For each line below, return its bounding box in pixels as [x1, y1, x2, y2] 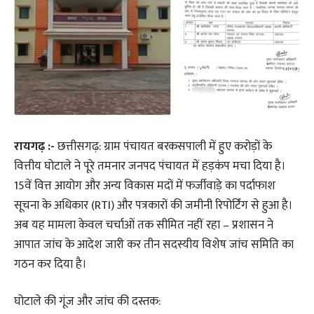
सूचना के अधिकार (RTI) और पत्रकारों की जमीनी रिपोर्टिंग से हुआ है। [14, 195, 293, 215]
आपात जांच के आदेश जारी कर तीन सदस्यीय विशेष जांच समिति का [14, 234, 294, 254]
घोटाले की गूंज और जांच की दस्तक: [14, 292, 161, 312]
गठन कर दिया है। [14, 254, 87, 274]
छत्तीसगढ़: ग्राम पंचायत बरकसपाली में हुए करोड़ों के [57, 136, 272, 156]
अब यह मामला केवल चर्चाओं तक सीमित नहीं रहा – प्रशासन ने [14, 214, 273, 235]
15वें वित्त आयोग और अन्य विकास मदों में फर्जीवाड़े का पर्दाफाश [14, 175, 275, 196]
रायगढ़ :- [14, 136, 57, 156]
